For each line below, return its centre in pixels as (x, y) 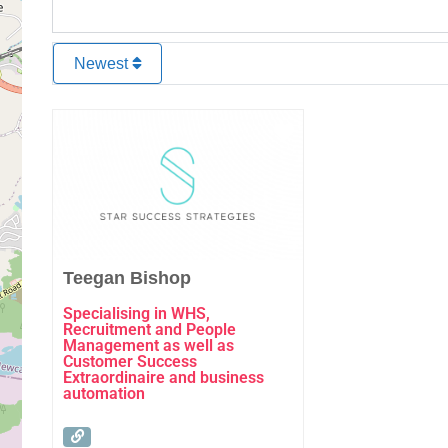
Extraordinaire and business (164, 377)
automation (104, 393)
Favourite (334, 132)
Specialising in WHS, (137, 313)
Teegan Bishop (127, 277)
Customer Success (130, 361)
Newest (102, 64)
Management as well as (149, 345)
